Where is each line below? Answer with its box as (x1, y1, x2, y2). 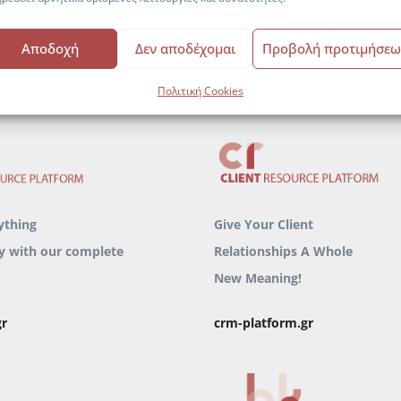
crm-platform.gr (214, 314, 313, 332)
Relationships (214, 243, 297, 260)
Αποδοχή (21, 39, 80, 57)
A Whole (301, 243, 353, 260)
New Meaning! (214, 269, 302, 287)
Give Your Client (214, 216, 313, 234)
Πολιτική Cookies (157, 82, 243, 98)
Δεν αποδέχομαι (134, 39, 235, 57)
